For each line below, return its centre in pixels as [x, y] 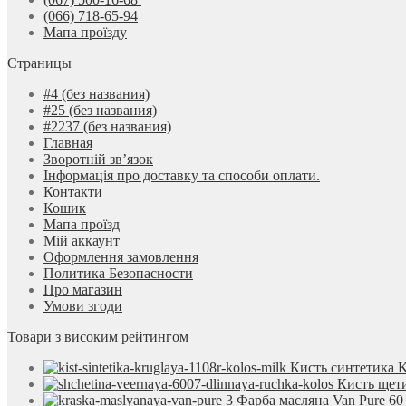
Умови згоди [83, 306]
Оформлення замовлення [121, 257]
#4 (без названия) [97, 94]
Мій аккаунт [82, 241]
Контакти [73, 192]
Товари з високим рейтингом [98, 337]
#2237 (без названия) [107, 127]
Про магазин [83, 290]
